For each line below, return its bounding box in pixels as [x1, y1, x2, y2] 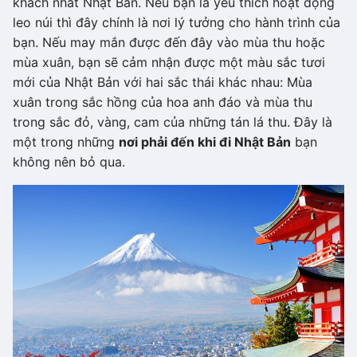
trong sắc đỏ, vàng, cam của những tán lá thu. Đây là [13, 113, 332, 130]
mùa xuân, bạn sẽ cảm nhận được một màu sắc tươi [13, 53, 325, 70]
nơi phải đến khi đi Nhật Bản [119, 133, 291, 150]
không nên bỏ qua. [13, 153, 125, 170]
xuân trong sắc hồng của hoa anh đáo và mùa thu [13, 93, 312, 110]
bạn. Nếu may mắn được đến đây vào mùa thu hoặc [13, 33, 325, 50]
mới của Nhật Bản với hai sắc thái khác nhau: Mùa [13, 73, 312, 90]
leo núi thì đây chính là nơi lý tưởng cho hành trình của [13, 14, 340, 30]
